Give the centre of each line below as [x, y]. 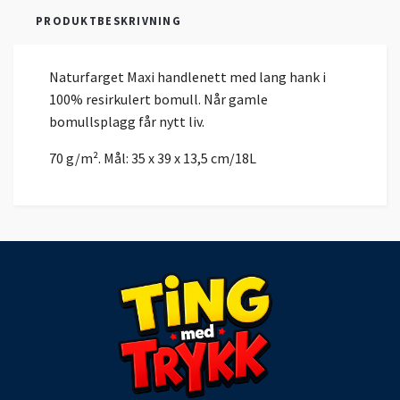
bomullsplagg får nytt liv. [128, 122]
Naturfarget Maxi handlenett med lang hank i [187, 77]
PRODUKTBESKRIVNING [109, 21]
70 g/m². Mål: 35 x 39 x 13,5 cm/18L [153, 158]
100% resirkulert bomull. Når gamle [158, 100]
